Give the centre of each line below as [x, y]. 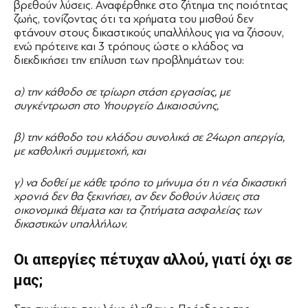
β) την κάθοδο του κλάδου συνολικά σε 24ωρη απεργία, [149, 137]
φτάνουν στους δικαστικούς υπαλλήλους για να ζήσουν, [149, 33]
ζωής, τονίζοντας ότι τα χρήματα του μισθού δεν [134, 19]
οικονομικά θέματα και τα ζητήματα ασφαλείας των [137, 210]
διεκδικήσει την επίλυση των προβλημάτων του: [129, 60]
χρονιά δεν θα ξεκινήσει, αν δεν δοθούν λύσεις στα [136, 197]
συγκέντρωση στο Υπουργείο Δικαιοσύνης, [116, 106]
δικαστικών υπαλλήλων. [70, 224]
